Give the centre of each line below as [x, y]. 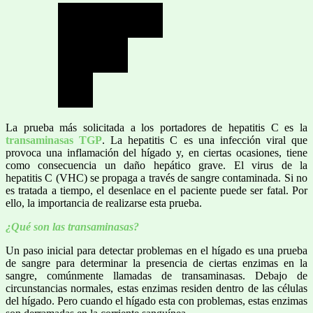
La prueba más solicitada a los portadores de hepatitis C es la [156, 127]
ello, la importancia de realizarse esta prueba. [104, 203]
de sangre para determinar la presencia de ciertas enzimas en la [156, 263]
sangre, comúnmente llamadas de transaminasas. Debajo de [156, 275]
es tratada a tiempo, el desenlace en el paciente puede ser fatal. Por [156, 190]
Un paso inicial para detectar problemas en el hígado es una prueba [156, 250]
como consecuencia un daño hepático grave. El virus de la [156, 165]
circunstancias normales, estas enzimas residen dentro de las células [156, 288]
